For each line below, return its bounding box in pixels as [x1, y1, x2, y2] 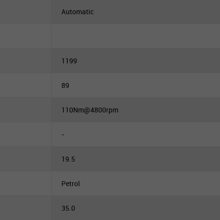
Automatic [61, 7, 94, 16]
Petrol [61, 179, 80, 188]
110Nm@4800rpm [61, 105, 118, 114]
